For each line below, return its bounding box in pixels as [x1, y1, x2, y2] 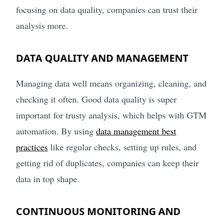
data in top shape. [16, 173, 80, 185]
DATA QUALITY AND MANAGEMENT [16, 51, 189, 65]
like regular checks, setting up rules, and [48, 141, 197, 153]
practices [16, 141, 48, 153]
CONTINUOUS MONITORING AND [16, 205, 181, 219]
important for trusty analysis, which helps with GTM [16, 109, 207, 121]
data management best [96, 125, 176, 137]
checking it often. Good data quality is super [16, 93, 177, 106]
